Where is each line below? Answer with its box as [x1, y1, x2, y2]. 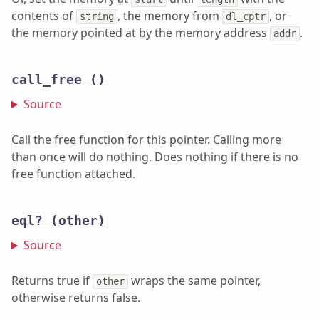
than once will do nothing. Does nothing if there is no [11, 149, 298, 165]
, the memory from [117, 8, 223, 24]
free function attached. [11, 166, 135, 182]
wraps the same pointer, [128, 273, 261, 289]
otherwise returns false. [11, 290, 140, 306]
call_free [11, 73, 82, 88]
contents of [11, 8, 76, 24]
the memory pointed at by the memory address [11, 25, 270, 41]
